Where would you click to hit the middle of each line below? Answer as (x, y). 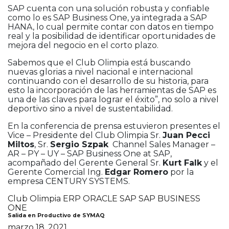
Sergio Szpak (79, 145)
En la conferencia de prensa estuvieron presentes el (114, 126)
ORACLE (100, 199)
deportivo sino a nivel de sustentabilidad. (90, 109)
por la (181, 172)
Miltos (21, 145)
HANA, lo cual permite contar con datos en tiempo (111, 27)
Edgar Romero (136, 172)
